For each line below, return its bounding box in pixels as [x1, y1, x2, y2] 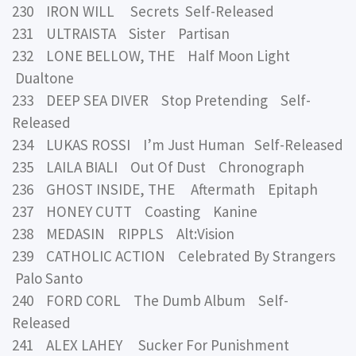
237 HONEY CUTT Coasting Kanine [12, 202, 257, 222]
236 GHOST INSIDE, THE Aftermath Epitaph [12, 180, 318, 199]
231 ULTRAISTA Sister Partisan [12, 24, 230, 44]
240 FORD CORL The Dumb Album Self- [12, 291, 288, 311]
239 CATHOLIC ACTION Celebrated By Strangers [12, 246, 342, 266]
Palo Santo [12, 269, 83, 288]
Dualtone [12, 68, 74, 88]
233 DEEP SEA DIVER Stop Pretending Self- [12, 91, 311, 110]
